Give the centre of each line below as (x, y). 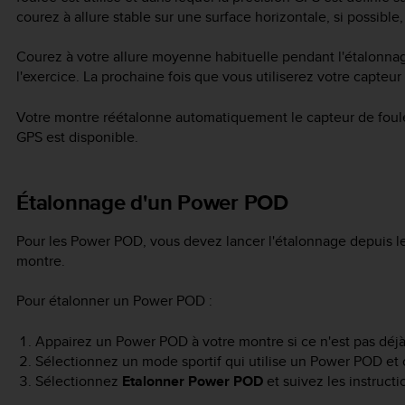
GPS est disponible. (77, 137)
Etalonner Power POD (192, 381)
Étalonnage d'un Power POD (152, 202)
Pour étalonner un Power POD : (114, 301)
